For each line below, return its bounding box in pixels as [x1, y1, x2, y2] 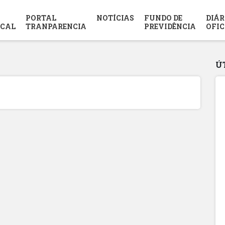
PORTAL [25, 13, 56, 23]
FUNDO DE [144, 13, 182, 23]
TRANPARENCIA [25, 22, 86, 31]
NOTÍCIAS [96, 13, 134, 23]
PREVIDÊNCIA [144, 22, 196, 31]
